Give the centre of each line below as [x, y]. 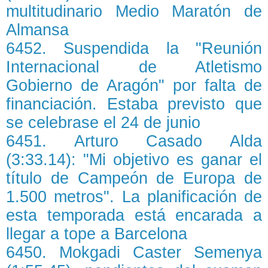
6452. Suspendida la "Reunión [134, 48]
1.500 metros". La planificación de [134, 197]
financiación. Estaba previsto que [134, 104]
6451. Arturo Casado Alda [134, 141]
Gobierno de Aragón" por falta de [134, 86]
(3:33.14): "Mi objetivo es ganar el [134, 160]
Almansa [37, 30]
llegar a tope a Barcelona [97, 234]
